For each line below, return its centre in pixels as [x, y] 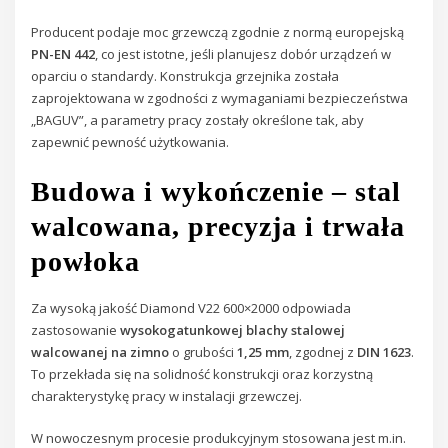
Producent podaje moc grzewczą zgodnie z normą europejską [218, 32]
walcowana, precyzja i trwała [218, 226]
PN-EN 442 [63, 54]
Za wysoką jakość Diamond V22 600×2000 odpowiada [191, 307]
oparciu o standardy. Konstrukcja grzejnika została [185, 76]
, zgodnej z [323, 351]
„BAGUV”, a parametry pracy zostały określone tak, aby [198, 120]
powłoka [86, 261]
